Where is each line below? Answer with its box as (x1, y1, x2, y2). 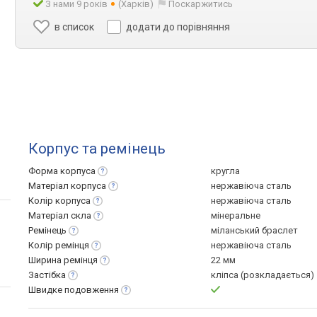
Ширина (28, 255, 64, 265)
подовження (64, 284, 119, 295)
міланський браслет (211, 225, 298, 236)
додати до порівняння (126, 21, 231, 33)
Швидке (28, 284, 64, 295)
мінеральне (211, 210, 260, 221)
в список (54, 21, 95, 33)
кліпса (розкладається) (211, 270, 314, 280)
